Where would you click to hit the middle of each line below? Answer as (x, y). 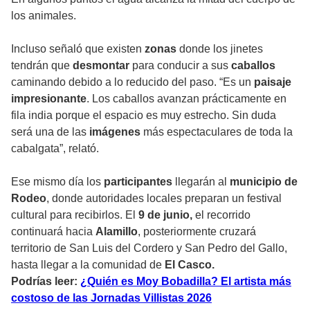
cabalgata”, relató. (55, 148)
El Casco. (188, 264)
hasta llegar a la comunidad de (86, 264)
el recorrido (221, 215)
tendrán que (42, 65)
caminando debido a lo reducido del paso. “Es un (133, 82)
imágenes (116, 131)
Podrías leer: (46, 281)
